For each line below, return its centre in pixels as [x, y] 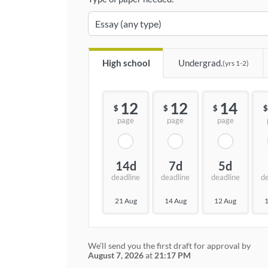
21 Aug [126, 201]
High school [126, 63]
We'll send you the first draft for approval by [169, 246]
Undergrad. [200, 63]
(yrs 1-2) [235, 63]
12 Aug [226, 201]
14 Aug [175, 201]
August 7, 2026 [116, 255]
